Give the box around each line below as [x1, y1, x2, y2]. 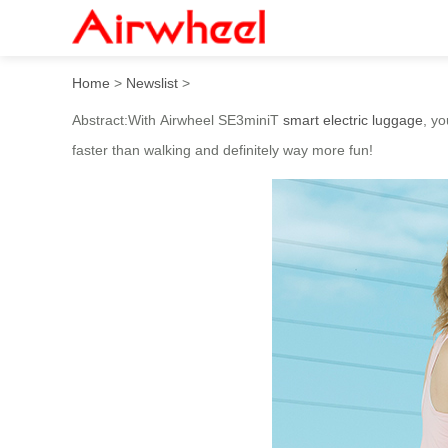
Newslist [126, 74, 178, 91]
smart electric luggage [283, 111, 423, 128]
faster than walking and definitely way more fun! [72, 141, 373, 158]
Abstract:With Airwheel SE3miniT [72, 111, 283, 128]
